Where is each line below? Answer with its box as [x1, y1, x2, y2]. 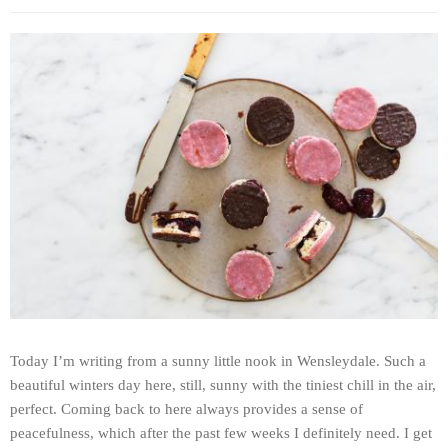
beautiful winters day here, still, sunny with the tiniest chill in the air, [10, 376, 436, 393]
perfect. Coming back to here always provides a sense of [10, 400, 363, 417]
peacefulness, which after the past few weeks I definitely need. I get [10, 424, 432, 441]
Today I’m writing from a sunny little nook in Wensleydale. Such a [10, 352, 426, 369]
